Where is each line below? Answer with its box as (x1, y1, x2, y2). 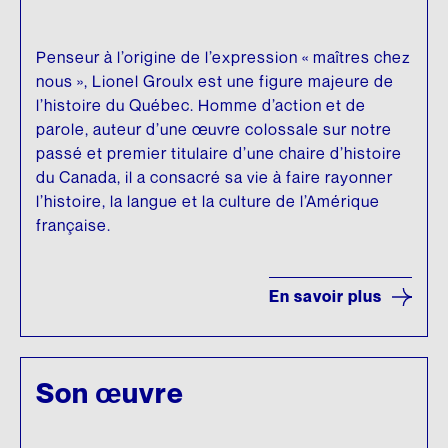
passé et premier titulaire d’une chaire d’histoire (36, 143, 402, 164)
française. (36, 215, 111, 236)
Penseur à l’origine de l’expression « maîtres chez (36, 47, 411, 68)
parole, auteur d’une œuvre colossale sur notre (36, 119, 392, 140)
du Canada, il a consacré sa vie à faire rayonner (36, 167, 393, 188)
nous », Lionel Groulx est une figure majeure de (36, 71, 394, 92)
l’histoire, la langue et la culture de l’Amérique (36, 191, 380, 212)
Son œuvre (36, 376, 184, 410)
